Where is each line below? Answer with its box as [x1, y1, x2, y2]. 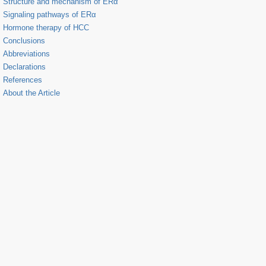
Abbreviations [3, 49, 50, 58]
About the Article [3, 88, 60, 97]
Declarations [3, 62, 46, 71]
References [3, 75, 42, 84]
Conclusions [3, 36, 45, 45]
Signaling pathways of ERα [3, 9, 96, 19]
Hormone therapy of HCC [3, 23, 89, 32]
